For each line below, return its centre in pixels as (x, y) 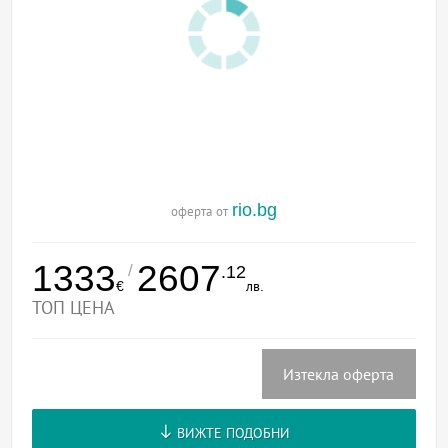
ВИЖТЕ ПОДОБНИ (231, 433)
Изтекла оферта (339, 375)
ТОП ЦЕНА (74, 308)
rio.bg (254, 210)
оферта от (201, 212)
